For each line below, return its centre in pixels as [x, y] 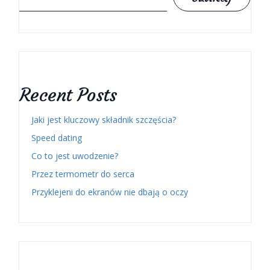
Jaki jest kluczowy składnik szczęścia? [104, 120]
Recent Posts [68, 95]
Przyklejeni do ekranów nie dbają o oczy [110, 192]
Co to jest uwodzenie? [75, 156]
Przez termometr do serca [83, 174]
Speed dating [57, 138]
